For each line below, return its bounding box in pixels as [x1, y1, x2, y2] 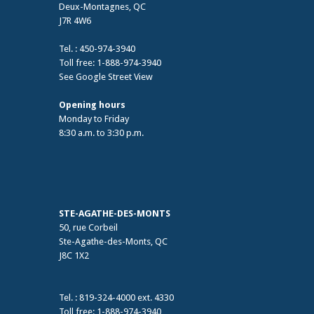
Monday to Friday [59, 113, 129, 124]
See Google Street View [59, 71, 153, 82]
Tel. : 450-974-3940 [59, 43, 135, 54]
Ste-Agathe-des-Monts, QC [59, 235, 168, 247]
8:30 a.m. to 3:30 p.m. [59, 127, 144, 138]
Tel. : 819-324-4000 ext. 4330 [59, 292, 174, 303]
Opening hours [59, 99, 125, 110]
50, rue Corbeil [59, 221, 118, 233]
